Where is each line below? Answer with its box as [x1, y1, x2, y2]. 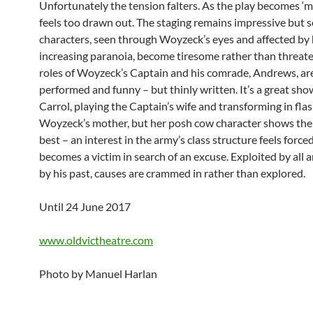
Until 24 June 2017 [39, 200, 131, 213]
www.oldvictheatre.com [39, 233, 153, 247]
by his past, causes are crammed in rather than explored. [39, 166, 305, 180]
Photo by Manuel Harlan [39, 267, 157, 280]
